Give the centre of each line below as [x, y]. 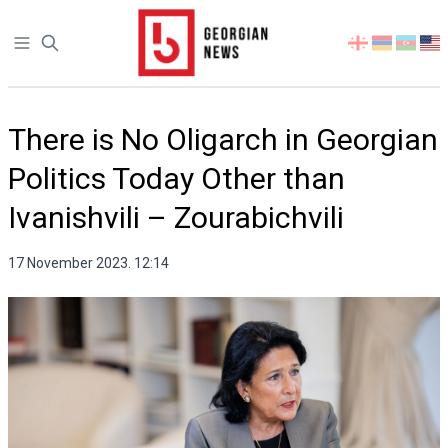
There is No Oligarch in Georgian [223, 139]
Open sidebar [58, 43]
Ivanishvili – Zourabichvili [176, 217]
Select [369, 43]
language [378, 91]
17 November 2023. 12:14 [88, 263]
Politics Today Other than [176, 178]
